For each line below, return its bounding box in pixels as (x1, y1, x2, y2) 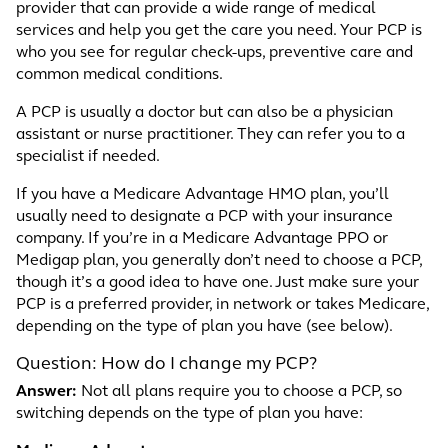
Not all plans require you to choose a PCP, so (77, 384, 402, 400)
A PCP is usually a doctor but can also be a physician (16, 105, 393, 121)
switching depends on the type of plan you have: (16, 406, 363, 422)
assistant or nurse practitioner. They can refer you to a (16, 127, 405, 143)
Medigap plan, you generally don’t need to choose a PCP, (16, 253, 422, 269)
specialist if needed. (16, 149, 160, 165)
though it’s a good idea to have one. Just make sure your (16, 275, 419, 291)
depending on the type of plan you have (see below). (16, 319, 393, 335)
